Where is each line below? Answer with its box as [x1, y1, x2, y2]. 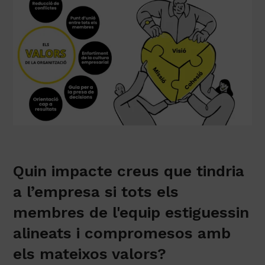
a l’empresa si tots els [13, 211, 179, 230]
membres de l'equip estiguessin [13, 232, 250, 250]
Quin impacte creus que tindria [13, 190, 245, 209]
